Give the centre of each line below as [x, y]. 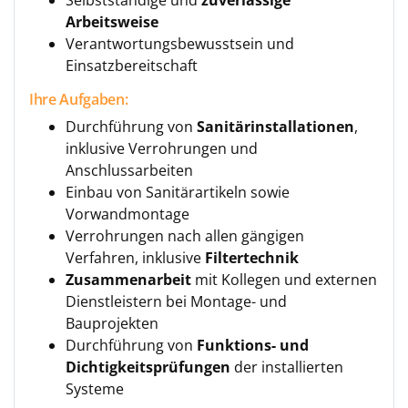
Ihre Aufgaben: [79, 99]
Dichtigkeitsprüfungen [148, 367]
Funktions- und [251, 345]
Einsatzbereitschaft [132, 66]
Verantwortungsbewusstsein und [180, 44]
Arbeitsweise [112, 22]
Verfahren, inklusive [133, 258]
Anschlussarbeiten [129, 170]
